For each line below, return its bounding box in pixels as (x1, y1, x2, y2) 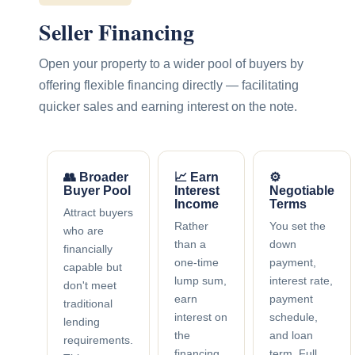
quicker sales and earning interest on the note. (38, 99, 297, 113)
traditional (63, 296, 113, 310)
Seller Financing (38, 15, 194, 48)
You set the (269, 219, 326, 232)
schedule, (269, 310, 318, 323)
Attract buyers (63, 205, 133, 219)
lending (63, 315, 100, 328)
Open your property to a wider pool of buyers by (38, 56, 303, 71)
